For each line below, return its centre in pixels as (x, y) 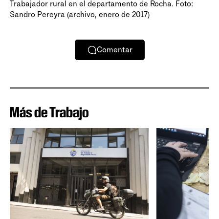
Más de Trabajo (49, 112)
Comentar (114, 50)
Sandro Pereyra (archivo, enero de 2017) (80, 14)
